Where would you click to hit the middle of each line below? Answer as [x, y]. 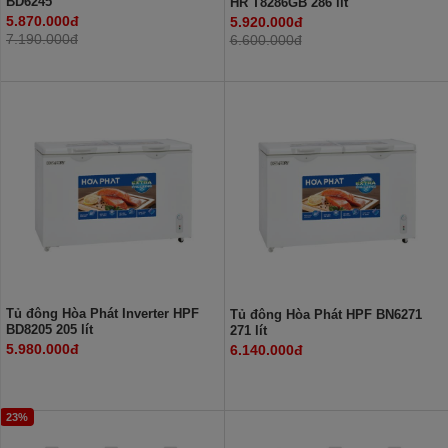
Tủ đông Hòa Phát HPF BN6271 [325, 314]
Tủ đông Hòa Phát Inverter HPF [102, 313]
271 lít [248, 330]
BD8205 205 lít [49, 329]
